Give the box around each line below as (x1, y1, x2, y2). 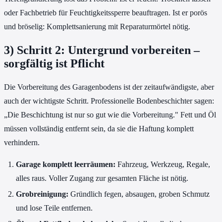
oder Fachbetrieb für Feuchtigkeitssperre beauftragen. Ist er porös (4, 8, 207, 17)
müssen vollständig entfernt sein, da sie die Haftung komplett (4, 124, 194, 133)
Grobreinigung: (16, 190, 68, 199)
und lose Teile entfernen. (16, 204, 93, 213)
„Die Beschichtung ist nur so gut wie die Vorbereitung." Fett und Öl (4, 111, 216, 119)
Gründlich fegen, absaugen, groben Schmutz (68, 190, 210, 199)
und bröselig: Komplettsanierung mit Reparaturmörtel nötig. (4, 22, 190, 31)
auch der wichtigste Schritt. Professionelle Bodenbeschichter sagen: (4, 97, 214, 106)
